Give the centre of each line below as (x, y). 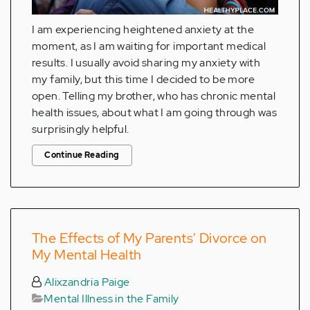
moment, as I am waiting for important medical (149, 46)
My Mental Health (87, 254)
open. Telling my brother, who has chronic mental (154, 95)
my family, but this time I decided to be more (143, 79)
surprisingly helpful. (81, 129)
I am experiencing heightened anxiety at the (143, 29)
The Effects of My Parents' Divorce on (149, 238)
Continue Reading (82, 155)
